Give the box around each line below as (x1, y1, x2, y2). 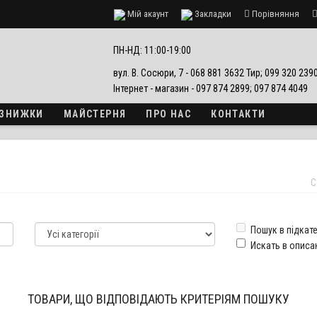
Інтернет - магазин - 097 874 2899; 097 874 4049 (113, 83, 308, 94)
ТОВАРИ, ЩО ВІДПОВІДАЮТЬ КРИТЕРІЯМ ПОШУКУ (28, 291, 289, 306)
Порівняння (252, 8, 299, 19)
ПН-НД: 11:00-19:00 (113, 45, 191, 56)
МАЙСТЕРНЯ (63, 108, 127, 120)
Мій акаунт (127, 8, 168, 19)
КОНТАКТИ (211, 108, 266, 120)
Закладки (195, 8, 231, 19)
